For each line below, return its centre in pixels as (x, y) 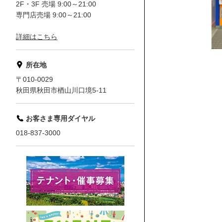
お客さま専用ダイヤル (60, 118)
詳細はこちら (37, 37)
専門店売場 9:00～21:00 (54, 15)
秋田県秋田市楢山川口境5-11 (61, 90)
